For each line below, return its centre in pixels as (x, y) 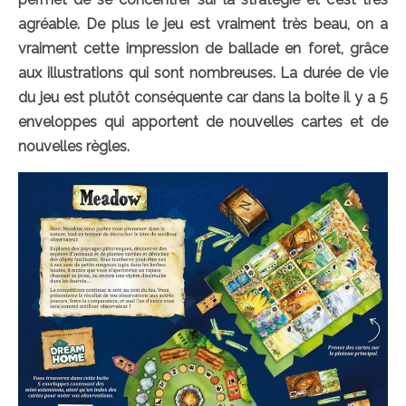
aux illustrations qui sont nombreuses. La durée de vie (203, 72)
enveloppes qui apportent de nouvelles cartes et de (203, 121)
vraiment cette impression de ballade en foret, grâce (203, 48)
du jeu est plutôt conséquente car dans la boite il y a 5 (203, 97)
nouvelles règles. (74, 146)
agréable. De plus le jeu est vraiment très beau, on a (203, 24)
